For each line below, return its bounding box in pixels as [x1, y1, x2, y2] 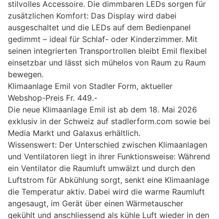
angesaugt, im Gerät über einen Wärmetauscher [8, 198, 183, 208]
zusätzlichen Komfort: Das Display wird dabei [8, 10, 176, 21]
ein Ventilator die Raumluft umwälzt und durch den [8, 163, 195, 173]
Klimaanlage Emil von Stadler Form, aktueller [8, 81, 173, 91]
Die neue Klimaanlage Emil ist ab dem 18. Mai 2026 [8, 104, 197, 114]
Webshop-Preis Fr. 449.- [8, 92, 97, 103]
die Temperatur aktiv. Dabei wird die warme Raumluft [8, 186, 205, 197]
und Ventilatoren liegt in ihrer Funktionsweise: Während [8, 151, 210, 161]
